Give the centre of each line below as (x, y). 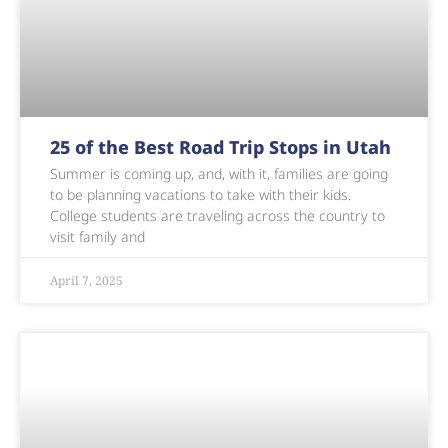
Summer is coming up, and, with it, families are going (219, 173)
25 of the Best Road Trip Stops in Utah (220, 146)
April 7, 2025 (86, 280)
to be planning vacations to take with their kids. (200, 194)
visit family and (97, 236)
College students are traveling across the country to (217, 215)
